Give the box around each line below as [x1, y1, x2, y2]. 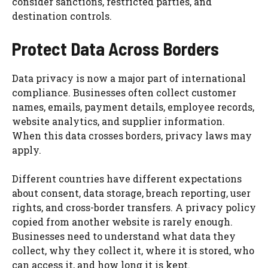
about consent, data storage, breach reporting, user [12, 186, 251, 199]
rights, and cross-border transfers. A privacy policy [12, 200, 256, 214]
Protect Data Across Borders [12, 37, 219, 59]
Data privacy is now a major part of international [12, 71, 246, 84]
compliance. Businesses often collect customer [12, 86, 236, 99]
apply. [12, 143, 41, 156]
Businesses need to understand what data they [12, 229, 236, 242]
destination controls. [12, 9, 112, 22]
